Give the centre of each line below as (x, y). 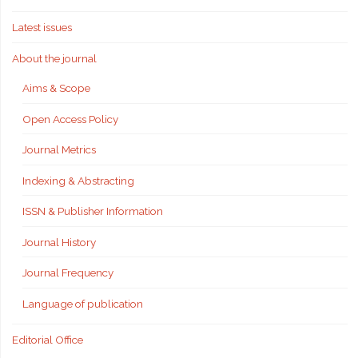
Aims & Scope (56, 88)
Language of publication (83, 303)
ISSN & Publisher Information (93, 211)
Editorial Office (47, 339)
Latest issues (42, 28)
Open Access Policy (70, 119)
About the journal (54, 58)
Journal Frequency (68, 273)
